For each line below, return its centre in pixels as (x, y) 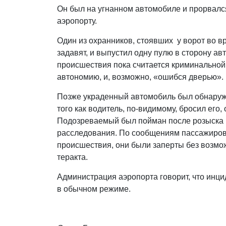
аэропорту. (78, 21)
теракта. (74, 157)
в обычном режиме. (95, 189)
